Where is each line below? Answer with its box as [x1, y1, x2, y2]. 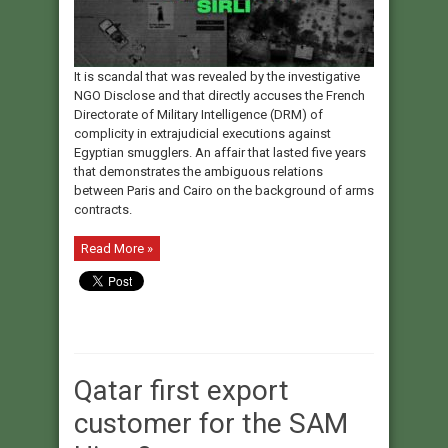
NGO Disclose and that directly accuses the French [74, 88, 365, 104]
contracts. [74, 202, 132, 218]
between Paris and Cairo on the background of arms [74, 183, 374, 199]
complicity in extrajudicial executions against [74, 126, 331, 142]
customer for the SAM [74, 407, 348, 441]
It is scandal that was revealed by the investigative [74, 69, 360, 85]
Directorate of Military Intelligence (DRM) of [74, 107, 323, 123]
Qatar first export [74, 374, 289, 408]
